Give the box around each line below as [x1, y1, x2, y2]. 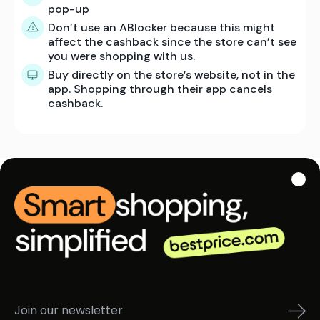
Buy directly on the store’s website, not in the [48, 66, 295, 82]
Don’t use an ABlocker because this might [48, 19, 275, 35]
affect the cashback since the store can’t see [48, 34, 296, 49]
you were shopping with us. [48, 48, 195, 64]
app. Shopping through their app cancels [48, 81, 272, 96]
